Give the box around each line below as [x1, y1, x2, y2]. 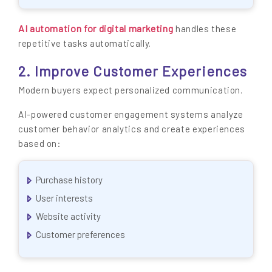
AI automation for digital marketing [18, 22, 174, 34]
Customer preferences [36, 228, 125, 240]
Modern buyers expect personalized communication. [18, 84, 243, 96]
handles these [173, 22, 237, 34]
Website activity [36, 210, 101, 222]
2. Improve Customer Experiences [18, 63, 247, 80]
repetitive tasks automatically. [18, 37, 151, 49]
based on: [18, 138, 61, 149]
